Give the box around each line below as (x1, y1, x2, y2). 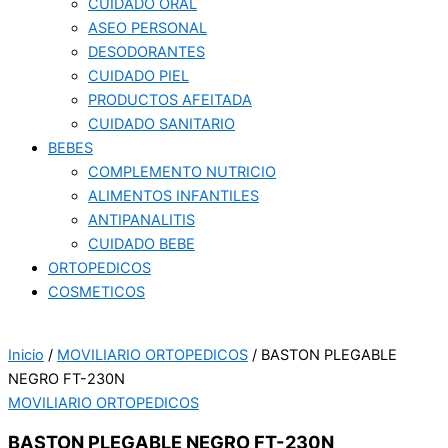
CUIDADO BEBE (88, 235, 195, 254)
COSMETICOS (48, 283, 145, 302)
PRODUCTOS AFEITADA (88, 91, 252, 110)
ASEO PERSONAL (88, 19, 207, 38)
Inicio (8, 345, 44, 364)
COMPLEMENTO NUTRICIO (88, 163, 276, 182)
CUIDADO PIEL (88, 67, 189, 86)
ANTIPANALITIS (88, 211, 195, 230)
